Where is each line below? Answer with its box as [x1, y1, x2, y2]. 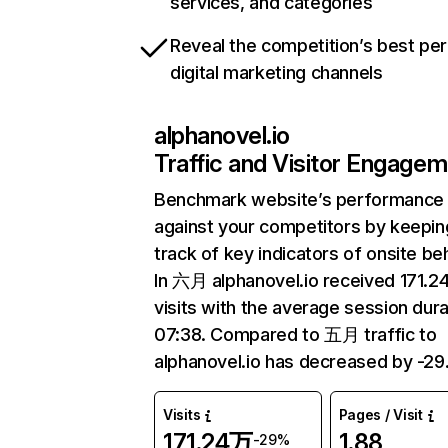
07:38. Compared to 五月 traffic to [154, 324, 437, 345]
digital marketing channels [170, 62, 383, 83]
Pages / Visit [338, 406, 423, 423]
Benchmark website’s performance [154, 189, 444, 210]
